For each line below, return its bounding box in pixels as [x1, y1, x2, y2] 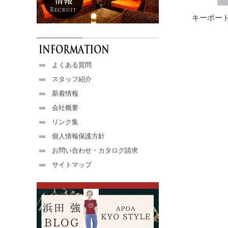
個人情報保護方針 [52, 132, 105, 140]
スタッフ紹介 [52, 75, 92, 83]
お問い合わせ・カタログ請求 [52, 147, 138, 154]
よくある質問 [52, 61, 92, 69]
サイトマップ [52, 161, 92, 168]
